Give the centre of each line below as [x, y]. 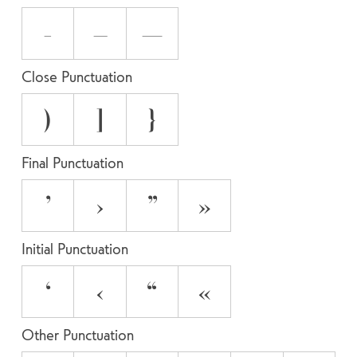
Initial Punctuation [75, 248]
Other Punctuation [77, 334]
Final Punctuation [72, 162]
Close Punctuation [76, 76]
